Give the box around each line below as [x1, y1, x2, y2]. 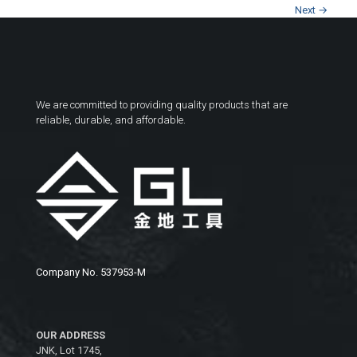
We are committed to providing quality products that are [36, 98, 288, 111]
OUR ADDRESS [36, 329, 105, 342]
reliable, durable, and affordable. [36, 113, 186, 126]
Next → [295, 3, 328, 16]
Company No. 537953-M [36, 266, 146, 279]
